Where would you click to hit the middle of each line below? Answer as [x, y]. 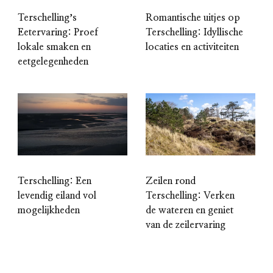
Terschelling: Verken [190, 195]
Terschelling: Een [55, 181]
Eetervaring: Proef [58, 33]
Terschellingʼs [47, 18]
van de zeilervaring [186, 225]
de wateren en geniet [190, 210]
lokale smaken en [54, 47]
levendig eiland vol [57, 195]
